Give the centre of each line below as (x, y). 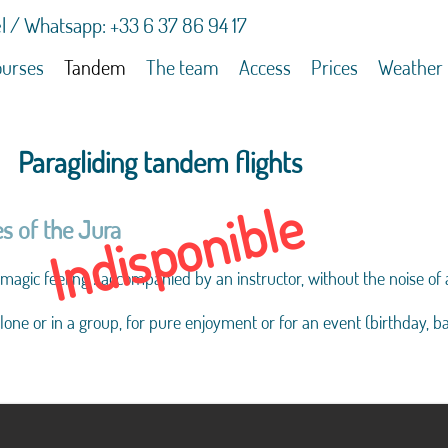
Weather (410, 67)
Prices (334, 67)
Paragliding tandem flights (160, 161)
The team (182, 67)
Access (265, 67)
